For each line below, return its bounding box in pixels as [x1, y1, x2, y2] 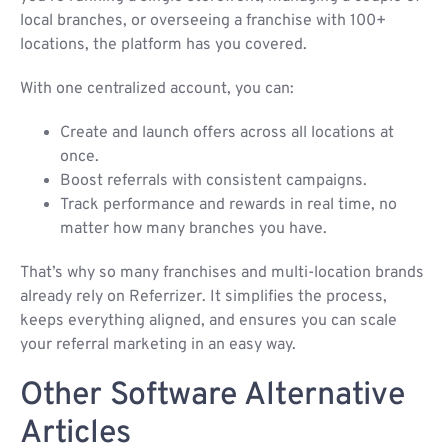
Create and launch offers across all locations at [60, 123, 394, 144]
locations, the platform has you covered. [20, 35, 307, 56]
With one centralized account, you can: [20, 79, 294, 100]
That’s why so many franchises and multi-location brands [20, 263, 424, 284]
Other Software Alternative [20, 376, 405, 417]
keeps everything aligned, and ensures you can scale [20, 311, 397, 332]
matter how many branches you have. [60, 219, 327, 240]
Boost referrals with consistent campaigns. [60, 171, 367, 192]
